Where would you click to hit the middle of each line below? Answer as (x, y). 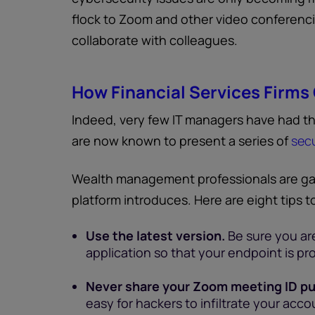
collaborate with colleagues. (155, 40)
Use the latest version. (155, 236)
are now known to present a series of (181, 141)
